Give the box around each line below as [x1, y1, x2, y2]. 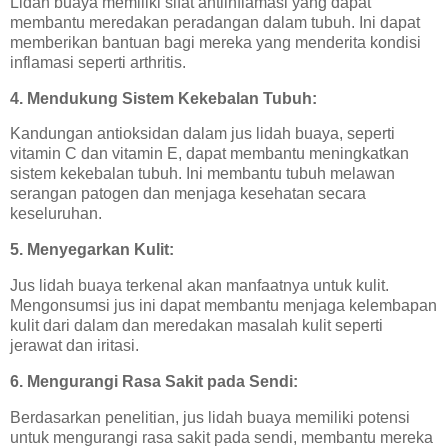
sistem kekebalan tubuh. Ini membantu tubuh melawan [10, 165, 395, 183]
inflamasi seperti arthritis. [10, 53, 186, 71]
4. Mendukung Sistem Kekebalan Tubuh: [10, 89, 317, 107]
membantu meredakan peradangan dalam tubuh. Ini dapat [10, 13, 420, 31]
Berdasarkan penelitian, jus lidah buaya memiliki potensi [10, 408, 410, 426]
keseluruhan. [10, 205, 102, 223]
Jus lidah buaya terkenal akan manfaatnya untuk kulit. [10, 277, 389, 295]
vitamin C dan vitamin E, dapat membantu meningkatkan [10, 145, 409, 163]
